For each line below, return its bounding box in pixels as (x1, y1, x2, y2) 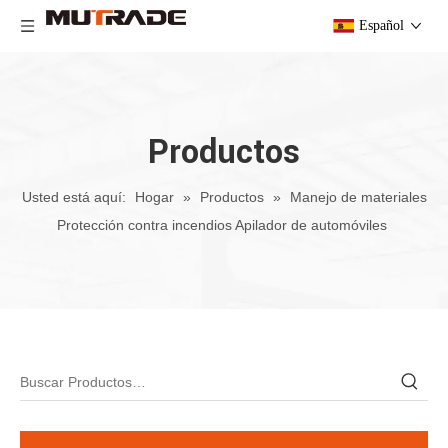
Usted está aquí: (21, 189, 126, 205)
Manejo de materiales (289, 189, 427, 205)
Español (359, 18, 404, 33)
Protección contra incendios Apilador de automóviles (56, 217, 387, 233)
